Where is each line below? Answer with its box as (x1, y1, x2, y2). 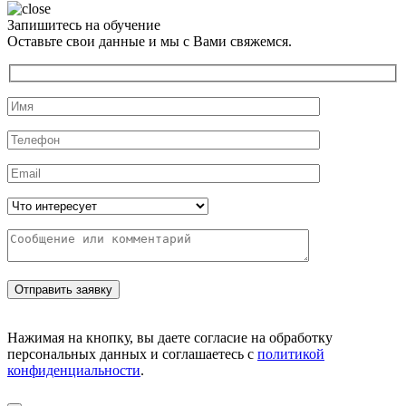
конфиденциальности (7, 362, 140, 378)
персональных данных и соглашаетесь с (7, 345, 257, 362)
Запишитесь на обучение (7, 17, 160, 34)
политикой (257, 345, 324, 362)
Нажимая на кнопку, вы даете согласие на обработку (7, 329, 333, 345)
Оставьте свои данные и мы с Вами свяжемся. (7, 34, 292, 50)
